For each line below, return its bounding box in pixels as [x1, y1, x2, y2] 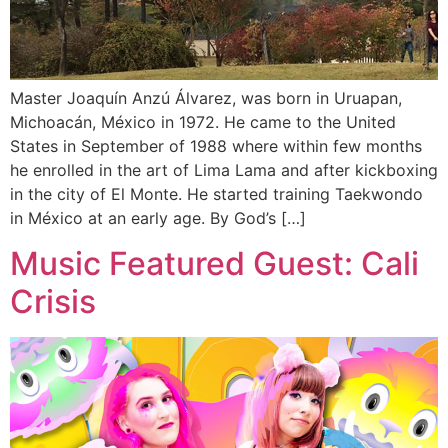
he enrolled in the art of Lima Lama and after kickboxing [10, 160, 438, 181]
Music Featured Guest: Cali [10, 243, 419, 283]
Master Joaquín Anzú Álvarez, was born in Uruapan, [10, 88, 402, 109]
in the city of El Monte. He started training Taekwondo [10, 184, 423, 205]
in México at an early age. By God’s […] [10, 208, 306, 229]
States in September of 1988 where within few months [10, 136, 422, 157]
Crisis [10, 281, 96, 321]
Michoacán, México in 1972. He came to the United [10, 112, 396, 133]
